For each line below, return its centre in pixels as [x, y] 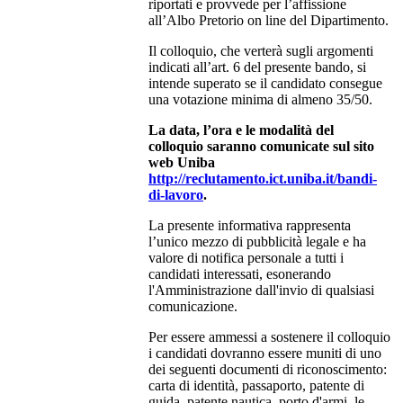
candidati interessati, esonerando [240, 273]
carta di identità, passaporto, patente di [256, 385]
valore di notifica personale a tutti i [246, 257]
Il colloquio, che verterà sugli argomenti [261, 50]
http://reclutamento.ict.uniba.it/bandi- [263, 178]
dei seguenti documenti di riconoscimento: [268, 369]
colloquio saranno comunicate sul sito [261, 146]
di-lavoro [176, 194]
